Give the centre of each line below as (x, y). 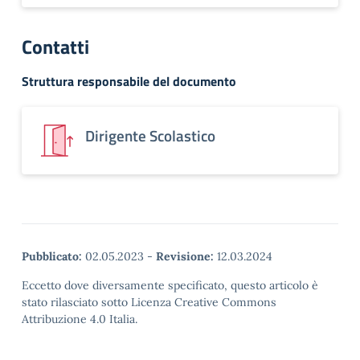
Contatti (55, 47)
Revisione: (185, 256)
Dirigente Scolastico (150, 135)
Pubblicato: (52, 256)
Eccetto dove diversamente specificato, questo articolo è (170, 285)
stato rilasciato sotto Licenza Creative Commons (149, 302)
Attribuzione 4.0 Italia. (80, 319)
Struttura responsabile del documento (129, 81)
